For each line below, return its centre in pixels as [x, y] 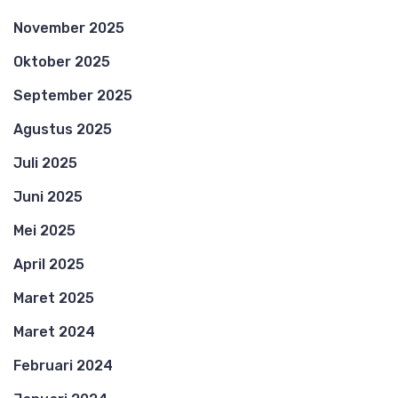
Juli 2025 [45, 163]
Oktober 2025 [62, 61]
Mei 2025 [44, 230]
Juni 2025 [48, 196]
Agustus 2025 [63, 129]
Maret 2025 [54, 298]
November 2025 [69, 28]
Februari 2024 [63, 365]
